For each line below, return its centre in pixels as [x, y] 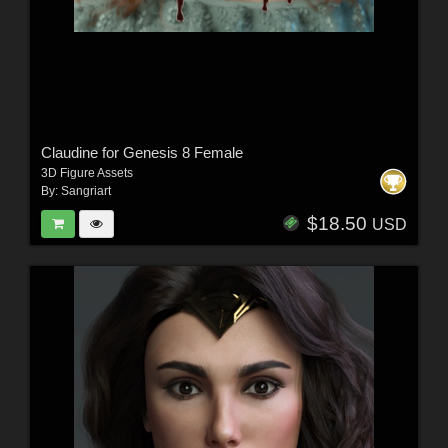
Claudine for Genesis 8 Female [141, 152]
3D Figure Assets [86, 172]
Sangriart [85, 190]
